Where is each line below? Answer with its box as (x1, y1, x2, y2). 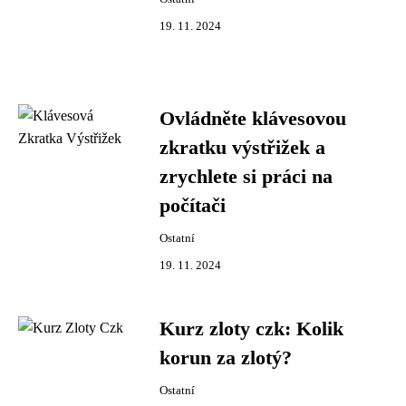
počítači (159, 195, 226, 217)
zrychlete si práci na (159, 166, 333, 188)
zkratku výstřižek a (159, 137, 325, 159)
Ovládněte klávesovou (159, 108, 346, 130)
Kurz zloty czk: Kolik (159, 318, 343, 340)
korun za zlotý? (159, 347, 292, 369)
